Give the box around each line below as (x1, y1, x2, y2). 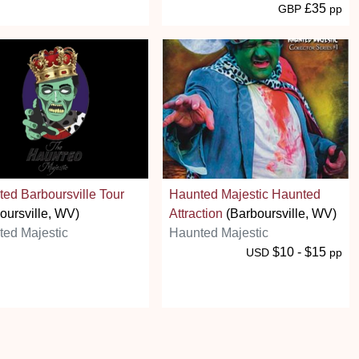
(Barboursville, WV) (223, 206, 337, 220)
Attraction (169, 206, 223, 220)
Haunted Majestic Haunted (169, 187, 321, 201)
